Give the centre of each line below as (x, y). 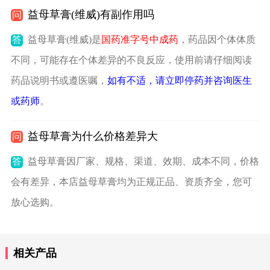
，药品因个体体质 (217, 40)
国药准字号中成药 (140, 40)
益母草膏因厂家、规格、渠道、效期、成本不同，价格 (143, 162)
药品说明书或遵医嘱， (59, 81)
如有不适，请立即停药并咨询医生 (179, 81)
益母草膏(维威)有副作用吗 (91, 15)
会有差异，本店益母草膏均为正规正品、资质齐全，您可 (131, 182)
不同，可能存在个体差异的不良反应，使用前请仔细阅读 (131, 60)
